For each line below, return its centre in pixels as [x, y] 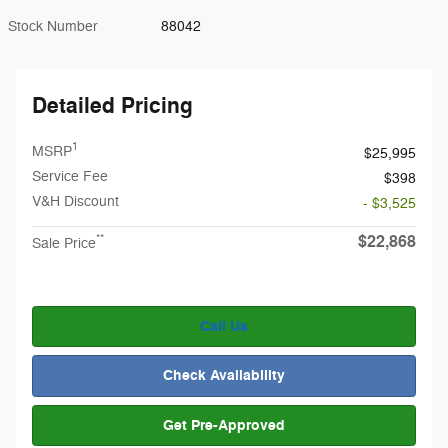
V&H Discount [75, 201]
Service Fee [70, 176]
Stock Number [53, 26]
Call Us [224, 326]
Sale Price [64, 243]
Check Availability [224, 376]
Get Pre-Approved [224, 425]
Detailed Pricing [112, 105]
